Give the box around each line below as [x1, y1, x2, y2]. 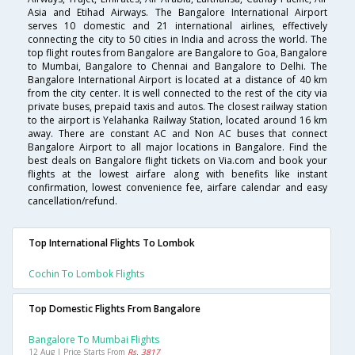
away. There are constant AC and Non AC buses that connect [28, 127, 327, 141]
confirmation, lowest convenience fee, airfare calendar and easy [28, 181, 327, 195]
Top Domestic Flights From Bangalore [29, 302, 200, 316]
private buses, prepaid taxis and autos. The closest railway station [28, 100, 327, 114]
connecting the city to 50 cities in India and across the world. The [28, 32, 327, 47]
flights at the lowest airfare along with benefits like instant [28, 167, 327, 181]
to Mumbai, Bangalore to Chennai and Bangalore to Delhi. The [28, 59, 327, 74]
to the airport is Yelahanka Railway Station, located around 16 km [28, 113, 327, 128]
